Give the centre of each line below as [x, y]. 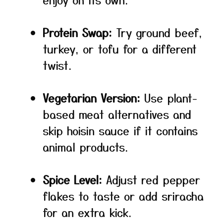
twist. [57, 65]
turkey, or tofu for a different [120, 49]
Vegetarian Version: [91, 98]
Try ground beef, [157, 32]
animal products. [85, 147]
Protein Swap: [77, 32]
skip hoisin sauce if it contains [120, 130]
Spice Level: [72, 179]
